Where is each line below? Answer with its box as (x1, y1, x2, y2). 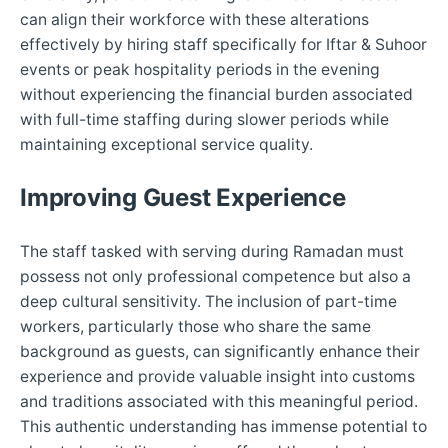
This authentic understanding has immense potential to (20, 417, 427, 437)
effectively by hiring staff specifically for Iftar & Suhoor (20, 35, 427, 55)
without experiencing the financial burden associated (20, 85, 413, 105)
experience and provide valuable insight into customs (20, 367, 415, 387)
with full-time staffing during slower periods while (20, 110, 389, 130)
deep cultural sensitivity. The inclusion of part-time (20, 292, 397, 312)
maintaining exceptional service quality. (20, 135, 313, 155)
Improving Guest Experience (20, 183, 346, 213)
